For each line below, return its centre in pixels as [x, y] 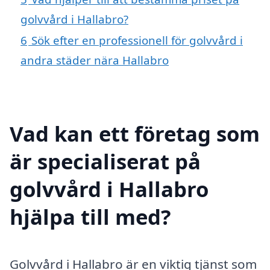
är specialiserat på [105, 161]
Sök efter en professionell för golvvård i [137, 40]
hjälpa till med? [90, 216]
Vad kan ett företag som [135, 133]
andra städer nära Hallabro [95, 60]
